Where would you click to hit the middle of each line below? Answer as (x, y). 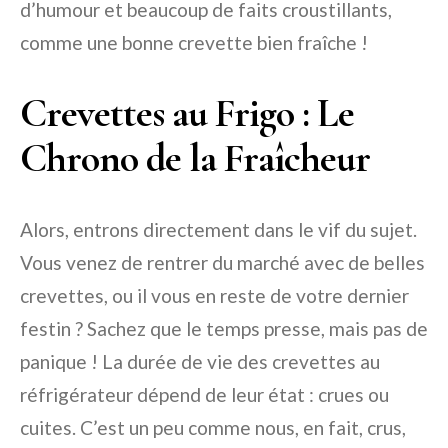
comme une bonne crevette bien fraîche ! (194, 43)
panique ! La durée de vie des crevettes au (200, 362)
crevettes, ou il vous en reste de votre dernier (214, 296)
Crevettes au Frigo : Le (187, 113)
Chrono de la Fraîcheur (195, 158)
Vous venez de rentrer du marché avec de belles (222, 263)
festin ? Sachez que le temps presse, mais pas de (224, 329)
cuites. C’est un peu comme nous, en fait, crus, (213, 428)
